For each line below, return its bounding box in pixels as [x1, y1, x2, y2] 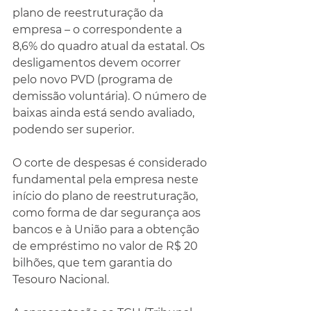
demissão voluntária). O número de [12, 90, 210, 103]
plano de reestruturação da [12, 6, 166, 19]
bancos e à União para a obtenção [12, 223, 202, 236]
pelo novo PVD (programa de [12, 73, 176, 86]
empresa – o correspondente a [12, 23, 185, 36]
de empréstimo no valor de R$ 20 [12, 239, 201, 253]
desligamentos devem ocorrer [12, 56, 183, 69]
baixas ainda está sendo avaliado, [12, 106, 197, 119]
